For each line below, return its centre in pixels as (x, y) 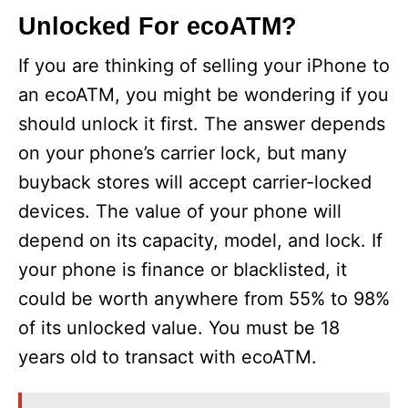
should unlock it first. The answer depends (202, 124)
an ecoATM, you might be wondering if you (204, 95)
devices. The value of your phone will (180, 211)
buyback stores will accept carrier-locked (195, 182)
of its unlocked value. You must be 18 (179, 328)
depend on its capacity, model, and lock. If (200, 240)
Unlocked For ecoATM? (158, 26)
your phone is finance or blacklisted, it (183, 270)
